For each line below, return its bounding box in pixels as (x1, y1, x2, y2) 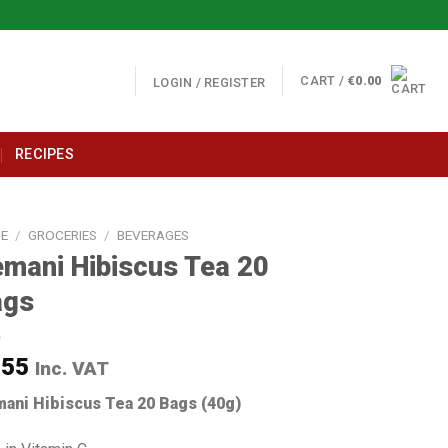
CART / (300, 73, 348, 88)
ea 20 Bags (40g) (115, 393, 241, 413)
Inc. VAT (35, 356, 109, 380)
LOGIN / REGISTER (153, 74, 266, 90)
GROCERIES (28, 227, 98, 243)
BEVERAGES (117, 227, 190, 243)
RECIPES (15, 146, 75, 163)
